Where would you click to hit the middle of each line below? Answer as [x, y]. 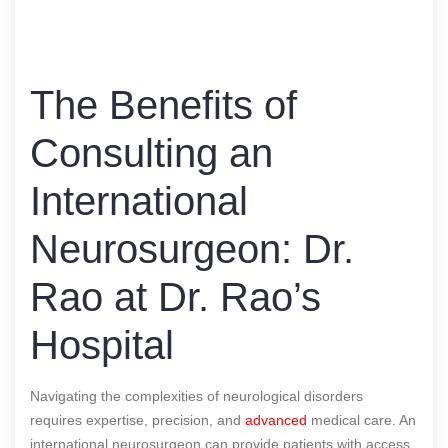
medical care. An [361, 419]
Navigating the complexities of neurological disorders [196, 395]
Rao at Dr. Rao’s [175, 296]
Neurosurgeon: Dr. [192, 248]
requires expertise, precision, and [135, 419]
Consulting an [151, 152]
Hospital [102, 344]
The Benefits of [163, 104]
